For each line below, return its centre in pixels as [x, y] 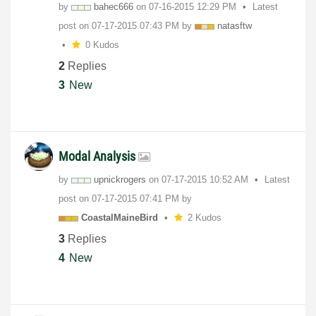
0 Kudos [102, 45]
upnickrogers [120, 180]
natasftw [235, 26]
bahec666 [114, 7]
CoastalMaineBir [117, 218]
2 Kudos [204, 218]
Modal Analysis [98, 157]
